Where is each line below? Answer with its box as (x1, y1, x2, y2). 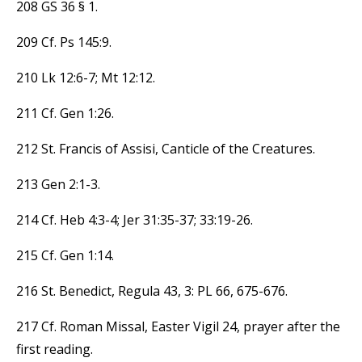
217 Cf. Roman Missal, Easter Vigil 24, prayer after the (16, 317, 340, 335)
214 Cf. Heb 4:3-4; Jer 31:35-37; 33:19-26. (16, 210, 253, 229)
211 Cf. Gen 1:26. (16, 103, 114, 122)
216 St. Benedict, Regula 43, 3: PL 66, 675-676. (16, 281, 288, 300)
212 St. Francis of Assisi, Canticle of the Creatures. (16, 139, 315, 158)
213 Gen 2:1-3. (16, 175, 100, 193)
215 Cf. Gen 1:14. (16, 246, 114, 264)
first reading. (16, 339, 93, 358)
